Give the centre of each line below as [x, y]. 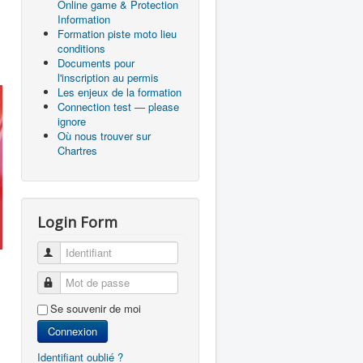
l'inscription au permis [108, 77]
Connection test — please [118, 107]
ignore [72, 121]
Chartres [77, 150]
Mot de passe [88, 282]
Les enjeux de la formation [120, 92]
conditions [81, 48]
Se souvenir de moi [96, 308]
